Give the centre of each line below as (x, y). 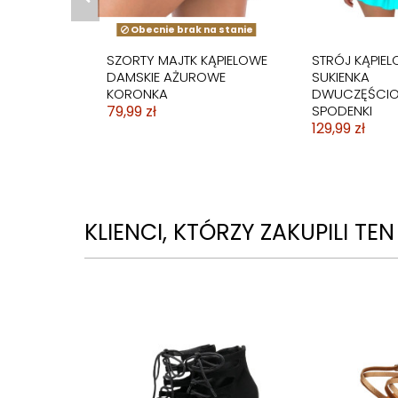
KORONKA (137, 93)
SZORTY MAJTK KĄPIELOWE (187, 60)
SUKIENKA (340, 76)
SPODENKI (342, 110)
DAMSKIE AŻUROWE (166, 76)
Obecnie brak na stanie (191, 29)
